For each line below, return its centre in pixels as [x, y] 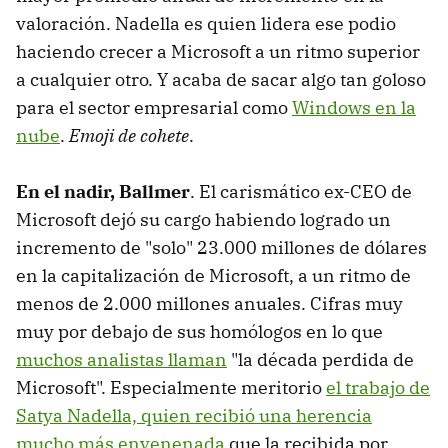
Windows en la [354, 107]
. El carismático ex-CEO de [301, 191]
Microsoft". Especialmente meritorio [171, 387]
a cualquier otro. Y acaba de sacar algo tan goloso [221, 79]
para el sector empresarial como [154, 107]
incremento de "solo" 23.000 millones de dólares [221, 247]
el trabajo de [378, 387]
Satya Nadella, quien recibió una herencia [194, 415]
